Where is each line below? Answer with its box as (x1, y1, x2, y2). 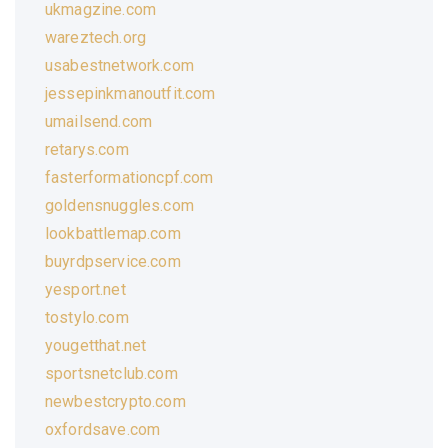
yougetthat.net (45, 335, 147, 355)
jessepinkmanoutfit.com (45, 83, 216, 103)
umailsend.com (45, 111, 153, 131)
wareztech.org (45, 27, 147, 47)
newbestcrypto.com (45, 391, 186, 411)
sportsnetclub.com (45, 363, 178, 383)
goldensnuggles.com (45, 195, 194, 215)
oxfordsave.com (45, 419, 161, 439)
